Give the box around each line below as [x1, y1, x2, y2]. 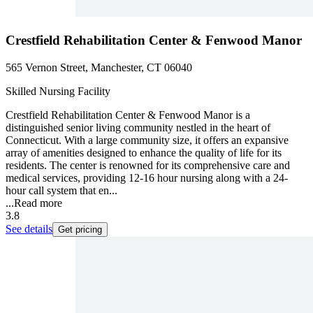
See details [6, 222, 52, 235]
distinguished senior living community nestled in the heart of [6, 121, 270, 133]
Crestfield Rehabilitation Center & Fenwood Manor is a [6, 108, 250, 121]
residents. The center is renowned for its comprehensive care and [6, 159, 290, 171]
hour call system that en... [6, 184, 117, 196]
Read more [14, 196, 62, 209]
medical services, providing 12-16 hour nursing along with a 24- [6, 171, 288, 184]
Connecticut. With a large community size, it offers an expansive [6, 133, 289, 146]
